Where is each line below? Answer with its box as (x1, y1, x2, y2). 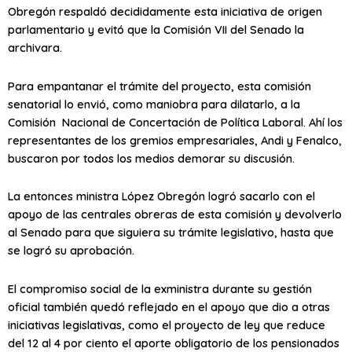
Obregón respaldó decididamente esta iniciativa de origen (8, 4, 322, 20)
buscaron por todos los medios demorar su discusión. (8, 150, 295, 166)
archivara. (8, 40, 62, 56)
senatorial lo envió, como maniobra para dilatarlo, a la (8, 96, 300, 112)
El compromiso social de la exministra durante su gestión (8, 280, 312, 296)
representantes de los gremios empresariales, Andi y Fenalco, (8, 132, 342, 148)
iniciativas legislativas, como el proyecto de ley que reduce (8, 317, 325, 332)
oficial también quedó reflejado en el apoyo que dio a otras (8, 299, 330, 314)
